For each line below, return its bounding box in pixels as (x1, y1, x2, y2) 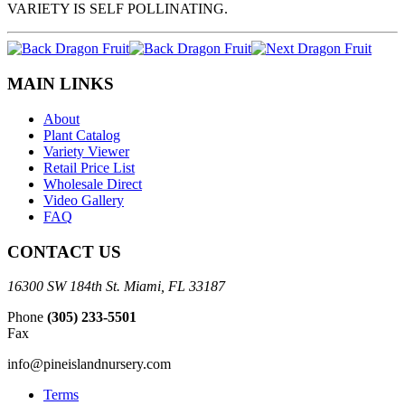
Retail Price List (43, 159, 135, 175)
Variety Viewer (43, 143, 129, 159)
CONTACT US (7, 241, 121, 261)
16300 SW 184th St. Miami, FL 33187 (7, 278, 225, 295)
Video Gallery (43, 192, 124, 208)
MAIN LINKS (7, 74, 114, 94)
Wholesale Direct (43, 175, 142, 192)
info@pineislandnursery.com (7, 356, 171, 372)
